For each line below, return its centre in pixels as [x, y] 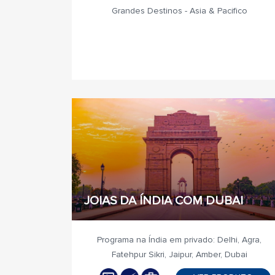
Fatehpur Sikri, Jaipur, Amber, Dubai [179, 254]
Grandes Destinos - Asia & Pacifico [179, 11]
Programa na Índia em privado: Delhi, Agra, [179, 240]
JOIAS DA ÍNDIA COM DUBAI [164, 201]
